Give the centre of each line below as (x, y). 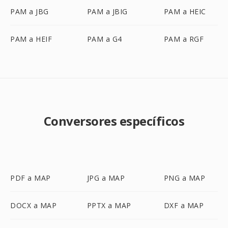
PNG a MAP (184, 178)
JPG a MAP (106, 178)
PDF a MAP (31, 178)
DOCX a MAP (33, 205)
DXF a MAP (184, 205)
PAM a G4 (104, 39)
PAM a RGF (184, 39)
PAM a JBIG (107, 11)
